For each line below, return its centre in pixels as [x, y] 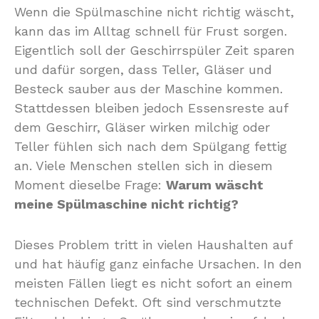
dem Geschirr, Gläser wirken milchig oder [142, 127]
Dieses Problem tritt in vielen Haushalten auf [153, 245]
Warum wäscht [215, 185]
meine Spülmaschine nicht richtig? [126, 204]
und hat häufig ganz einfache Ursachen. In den [158, 264]
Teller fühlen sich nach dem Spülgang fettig [151, 146]
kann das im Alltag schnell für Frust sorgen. [151, 31]
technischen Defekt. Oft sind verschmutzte [148, 302]
